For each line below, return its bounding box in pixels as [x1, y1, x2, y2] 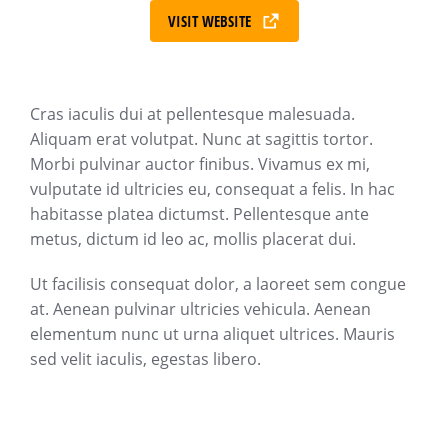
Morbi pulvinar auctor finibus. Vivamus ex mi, [30, 153, 370, 175]
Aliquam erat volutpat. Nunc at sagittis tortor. [30, 128, 373, 150]
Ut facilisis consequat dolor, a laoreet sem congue [30, 273, 406, 295]
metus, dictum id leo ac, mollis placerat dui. [30, 228, 356, 250]
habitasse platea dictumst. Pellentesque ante [30, 203, 369, 225]
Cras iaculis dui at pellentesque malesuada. [30, 103, 355, 125]
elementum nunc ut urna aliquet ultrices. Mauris [30, 323, 395, 345]
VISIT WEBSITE [167, 10, 251, 31]
